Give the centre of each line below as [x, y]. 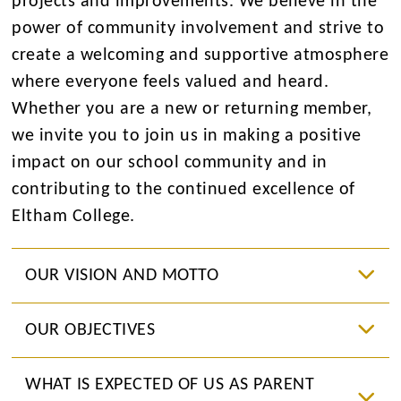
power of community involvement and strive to [198, 28]
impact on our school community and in [170, 162]
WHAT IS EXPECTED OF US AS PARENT [170, 384]
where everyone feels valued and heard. [171, 82]
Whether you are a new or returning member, [192, 109]
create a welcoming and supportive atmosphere [200, 55]
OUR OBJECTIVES [90, 330]
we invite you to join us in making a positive [187, 136]
